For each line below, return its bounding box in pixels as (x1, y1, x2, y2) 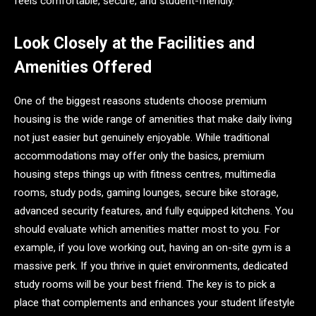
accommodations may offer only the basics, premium (14, 150, 265, 163)
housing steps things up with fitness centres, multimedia (14, 168, 276, 181)
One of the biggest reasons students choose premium (14, 95, 267, 108)
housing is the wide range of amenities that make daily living (14, 113, 292, 126)
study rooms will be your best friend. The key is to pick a (14, 278, 275, 291)
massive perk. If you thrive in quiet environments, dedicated (14, 260, 288, 273)
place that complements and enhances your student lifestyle (14, 296, 295, 310)
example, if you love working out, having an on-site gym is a (14, 241, 291, 255)
